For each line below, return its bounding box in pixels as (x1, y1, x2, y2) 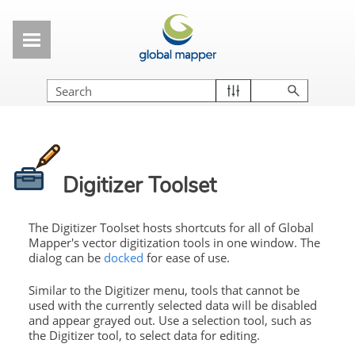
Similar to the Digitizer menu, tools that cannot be (28, 281, 300, 298)
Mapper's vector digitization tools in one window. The (28, 235, 320, 251)
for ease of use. (143, 250, 230, 266)
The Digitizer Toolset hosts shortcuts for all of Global (28, 219, 314, 236)
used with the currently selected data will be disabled (28, 296, 317, 313)
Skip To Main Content (122, 3, 233, 16)
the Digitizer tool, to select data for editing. (28, 326, 260, 343)
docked (103, 250, 143, 266)
